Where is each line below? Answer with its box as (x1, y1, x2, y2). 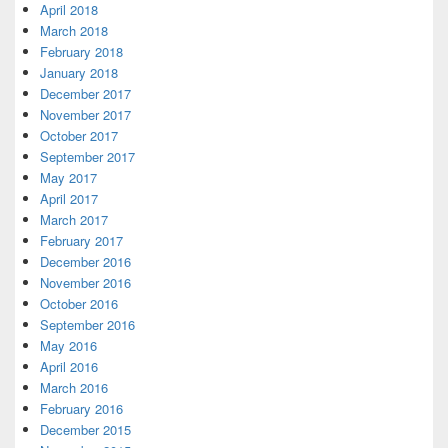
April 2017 (40, 188, 98, 208)
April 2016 (40, 356, 98, 376)
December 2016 (40, 251, 131, 271)
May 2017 (40, 167, 97, 187)
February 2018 (40, 41, 123, 61)
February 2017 (40, 230, 123, 250)
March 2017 (40, 209, 108, 229)
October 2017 (40, 125, 118, 145)
